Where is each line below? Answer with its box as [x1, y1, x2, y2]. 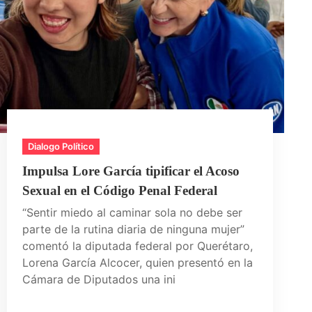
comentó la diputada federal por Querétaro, [22, 239, 253, 253]
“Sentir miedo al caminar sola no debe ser [22, 205, 243, 220]
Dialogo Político [28, 141, 95, 153]
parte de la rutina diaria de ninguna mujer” [22, 222, 245, 237]
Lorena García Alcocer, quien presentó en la [22, 256, 253, 270]
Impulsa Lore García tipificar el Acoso [22, 164, 240, 179]
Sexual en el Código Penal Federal [22, 183, 218, 198]
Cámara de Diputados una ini [22, 272, 176, 287]
